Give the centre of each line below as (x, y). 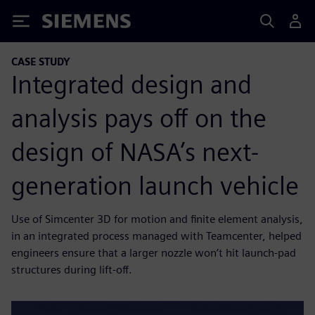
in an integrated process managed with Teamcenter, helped (156, 236)
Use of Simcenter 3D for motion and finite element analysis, (157, 219)
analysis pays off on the (139, 118)
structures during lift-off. (72, 269)
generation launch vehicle (155, 185)
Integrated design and (131, 84)
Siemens (65, 24)
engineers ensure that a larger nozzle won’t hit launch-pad (154, 252)
